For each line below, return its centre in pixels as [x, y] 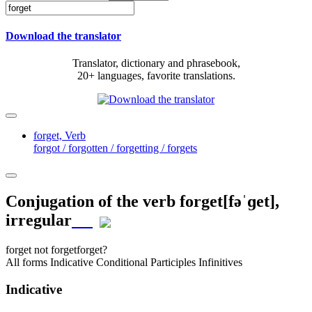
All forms [28, 263]
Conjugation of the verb [93, 202]
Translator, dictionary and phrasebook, [156, 63]
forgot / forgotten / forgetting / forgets [115, 148]
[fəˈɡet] [249, 202]
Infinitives [220, 263]
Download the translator [63, 36]
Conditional [122, 263]
